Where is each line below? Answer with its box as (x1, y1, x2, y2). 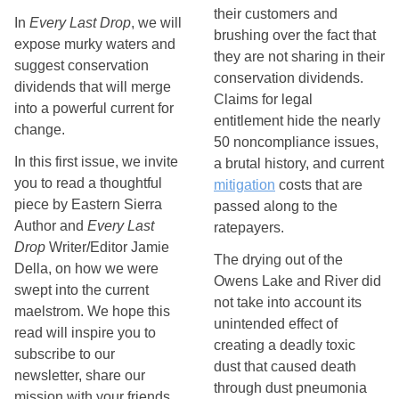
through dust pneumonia (214, 380, 367, 395)
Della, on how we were (14, 261, 159, 276)
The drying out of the (214, 252, 343, 267)
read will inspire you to (14, 325, 156, 340)
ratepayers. (214, 220, 288, 235)
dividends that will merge (14, 79, 171, 94)
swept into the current (14, 282, 149, 297)
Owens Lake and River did (214, 273, 381, 289)
